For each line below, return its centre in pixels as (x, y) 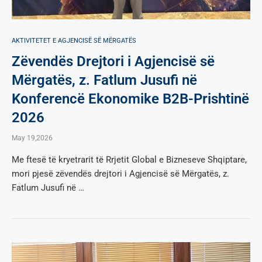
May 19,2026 (32, 138)
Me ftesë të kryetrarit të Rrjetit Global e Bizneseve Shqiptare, (129, 159)
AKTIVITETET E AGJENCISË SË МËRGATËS (74, 40)
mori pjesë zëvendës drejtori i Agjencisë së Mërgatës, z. (120, 173)
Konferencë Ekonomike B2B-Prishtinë (130, 99)
